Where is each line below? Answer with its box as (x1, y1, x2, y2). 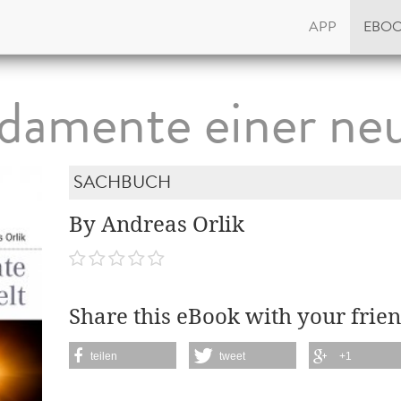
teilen (90, 349, 118, 363)
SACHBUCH (73, 169, 172, 195)
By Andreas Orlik (69, 211, 245, 238)
